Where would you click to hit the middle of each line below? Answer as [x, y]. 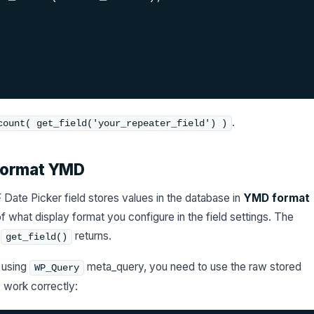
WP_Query [57, 268]
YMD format [277, 198]
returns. [92, 236]
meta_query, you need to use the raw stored [193, 267]
